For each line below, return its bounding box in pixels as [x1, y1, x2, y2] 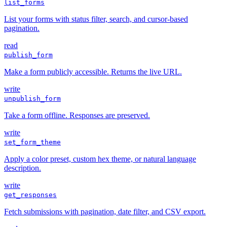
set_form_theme [4, 138, 61, 146]
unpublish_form [4, 95, 61, 103]
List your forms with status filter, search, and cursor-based [4, 15, 188, 24]
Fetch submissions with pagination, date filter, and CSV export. [4, 207, 206, 216]
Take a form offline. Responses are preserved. [4, 111, 150, 120]
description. [4, 164, 41, 173]
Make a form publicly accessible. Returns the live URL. [4, 67, 182, 77]
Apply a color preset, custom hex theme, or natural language [4, 155, 196, 164]
